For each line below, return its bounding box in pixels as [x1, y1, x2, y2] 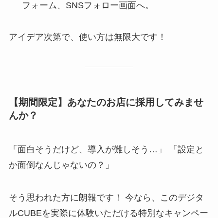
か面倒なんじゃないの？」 [8, 160, 114, 170]
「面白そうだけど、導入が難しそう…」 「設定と [8, 144, 204, 154]
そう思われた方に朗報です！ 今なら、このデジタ [8, 193, 204, 203]
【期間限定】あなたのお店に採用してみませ [8, 97, 203, 108]
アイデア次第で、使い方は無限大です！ [8, 32, 166, 42]
